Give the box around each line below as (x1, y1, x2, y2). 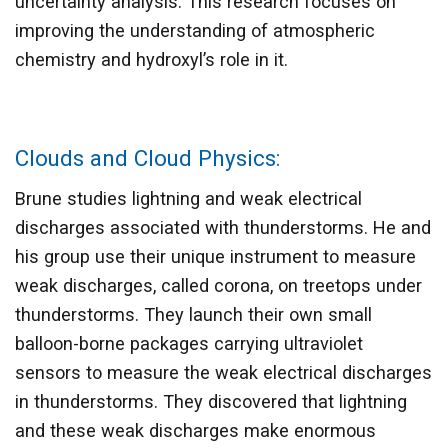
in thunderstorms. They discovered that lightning (15, 391, 407, 413)
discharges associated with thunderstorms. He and (15, 217, 431, 239)
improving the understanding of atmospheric (15, 20, 375, 42)
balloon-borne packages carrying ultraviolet (15, 333, 363, 355)
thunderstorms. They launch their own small (15, 304, 372, 326)
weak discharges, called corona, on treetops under (15, 275, 422, 297)
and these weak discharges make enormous (15, 420, 376, 442)
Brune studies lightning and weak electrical (15, 188, 362, 210)
